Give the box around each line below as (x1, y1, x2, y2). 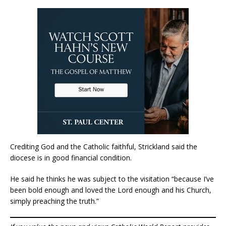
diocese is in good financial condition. (10, 153, 132, 163)
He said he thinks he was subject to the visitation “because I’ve (10, 174, 214, 184)
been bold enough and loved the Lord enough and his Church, (10, 185, 211, 195)
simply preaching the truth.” (10, 196, 99, 206)
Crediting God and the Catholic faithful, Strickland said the (10, 142, 197, 152)
